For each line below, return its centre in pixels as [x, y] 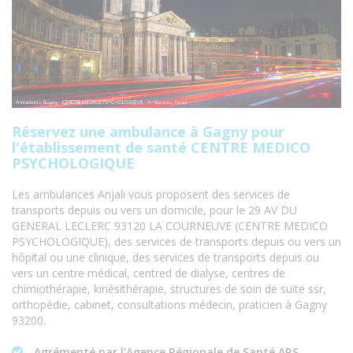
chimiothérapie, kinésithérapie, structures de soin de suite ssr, [169, 289]
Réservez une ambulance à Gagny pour [148, 132]
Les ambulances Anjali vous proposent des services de [151, 195]
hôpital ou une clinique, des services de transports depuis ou [165, 258]
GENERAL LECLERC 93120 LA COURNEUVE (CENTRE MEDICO [170, 226]
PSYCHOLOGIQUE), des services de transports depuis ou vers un [176, 242]
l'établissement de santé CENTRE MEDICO [161, 148]
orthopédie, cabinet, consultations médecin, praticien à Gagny [169, 305]
